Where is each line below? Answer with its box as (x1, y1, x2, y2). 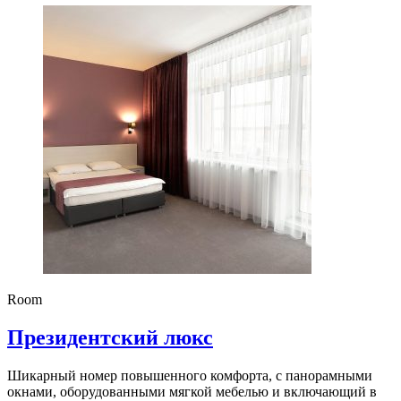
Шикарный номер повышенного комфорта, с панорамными (7, 367, 372, 383)
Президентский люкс (7, 325, 213, 349)
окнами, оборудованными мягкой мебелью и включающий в (7, 383, 377, 399)
